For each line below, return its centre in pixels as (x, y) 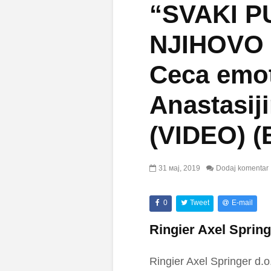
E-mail (243, 203)
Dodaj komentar (242, 168)
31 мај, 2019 (179, 168)
